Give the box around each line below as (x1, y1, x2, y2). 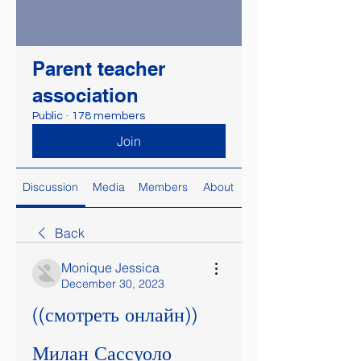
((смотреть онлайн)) (32, 303, 197, 326)
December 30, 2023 (61, 276, 164, 291)
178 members (72, 110, 145, 122)
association (32, 84, 139, 106)
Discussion (23, 180, 79, 194)
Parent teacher (32, 57, 165, 80)
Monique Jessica (61, 259, 160, 276)
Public (32, 110, 63, 122)
